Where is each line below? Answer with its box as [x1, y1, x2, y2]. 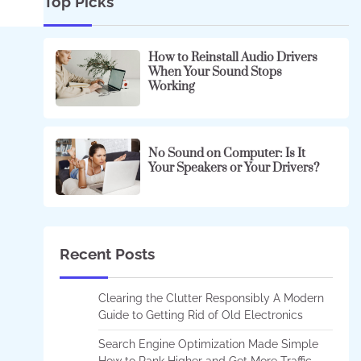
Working [147, 78, 195, 94]
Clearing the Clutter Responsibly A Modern [98, 291, 324, 305]
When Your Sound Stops [147, 64, 282, 80]
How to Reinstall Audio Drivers [147, 49, 317, 65]
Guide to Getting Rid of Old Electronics [98, 308, 303, 322]
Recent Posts [59, 244, 155, 263]
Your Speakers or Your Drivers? [147, 160, 319, 176]
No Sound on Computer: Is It [147, 145, 305, 161]
